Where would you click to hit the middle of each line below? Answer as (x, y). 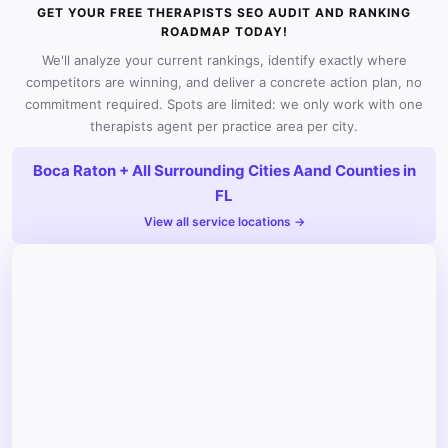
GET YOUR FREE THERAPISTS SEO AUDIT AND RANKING (224, 12)
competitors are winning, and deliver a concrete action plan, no (224, 81)
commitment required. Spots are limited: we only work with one (224, 103)
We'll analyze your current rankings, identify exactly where (224, 59)
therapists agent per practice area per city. (224, 125)
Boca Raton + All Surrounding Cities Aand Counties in (224, 170)
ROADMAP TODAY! (224, 31)
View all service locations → (224, 221)
